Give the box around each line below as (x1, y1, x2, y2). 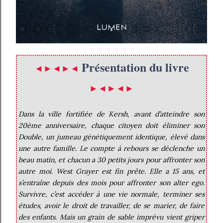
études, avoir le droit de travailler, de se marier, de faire (18, 201, 205, 211)
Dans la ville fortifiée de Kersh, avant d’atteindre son (18, 110, 205, 119)
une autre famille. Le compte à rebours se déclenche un (18, 144, 205, 153)
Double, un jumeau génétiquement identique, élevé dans (18, 132, 205, 142)
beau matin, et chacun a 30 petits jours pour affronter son (18, 155, 205, 165)
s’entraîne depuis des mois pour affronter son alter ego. (18, 178, 205, 188)
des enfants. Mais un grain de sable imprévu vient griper (18, 213, 205, 222)
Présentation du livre (81, 58, 189, 76)
